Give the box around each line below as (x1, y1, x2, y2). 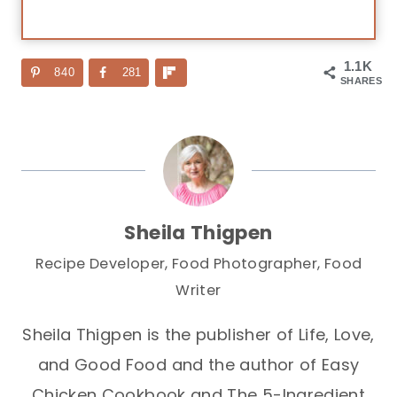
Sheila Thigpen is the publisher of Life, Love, (22, 323, 375, 346)
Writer (175, 280, 222, 301)
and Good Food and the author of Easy (37, 354, 360, 377)
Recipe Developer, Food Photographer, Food (35, 253, 362, 275)
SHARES (340, 75, 383, 87)
